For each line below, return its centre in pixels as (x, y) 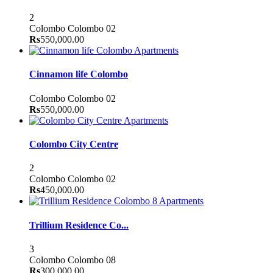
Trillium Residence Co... (79, 225)
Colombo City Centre (74, 144)
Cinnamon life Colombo (79, 74)
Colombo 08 (92, 260)
